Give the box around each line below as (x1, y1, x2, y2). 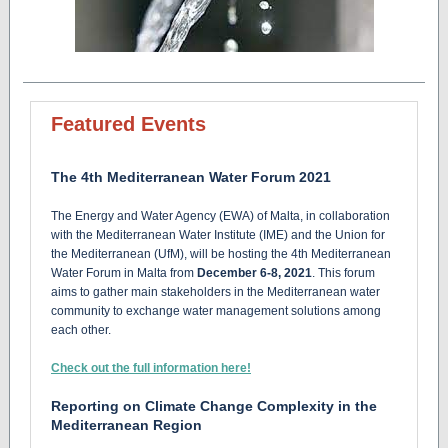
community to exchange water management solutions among (51, 304, 381, 318)
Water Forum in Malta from (51, 266, 197, 280)
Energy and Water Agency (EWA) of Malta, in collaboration (75, 209, 390, 223)
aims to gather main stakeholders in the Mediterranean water (51, 285, 380, 299)
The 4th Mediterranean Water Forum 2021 (51, 169, 331, 185)
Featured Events (51, 113, 206, 135)
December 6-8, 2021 (197, 266, 312, 280)
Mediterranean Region (51, 417, 202, 433)
